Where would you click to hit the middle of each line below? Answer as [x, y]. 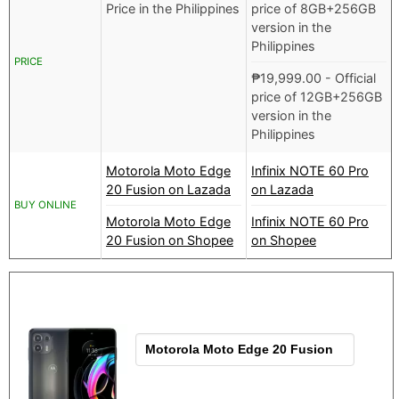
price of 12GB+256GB [317, 97]
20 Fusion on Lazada [168, 190]
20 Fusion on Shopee [170, 240]
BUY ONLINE [45, 205]
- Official [349, 78]
